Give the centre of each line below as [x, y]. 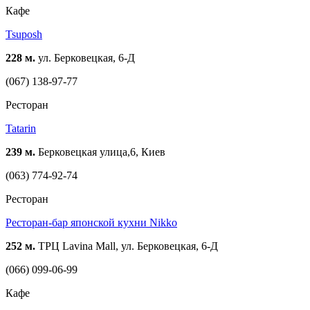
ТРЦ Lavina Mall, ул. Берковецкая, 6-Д [127, 246]
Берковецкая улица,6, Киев [100, 152]
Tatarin [21, 128]
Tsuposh [24, 34]
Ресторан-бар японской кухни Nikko [91, 222]
